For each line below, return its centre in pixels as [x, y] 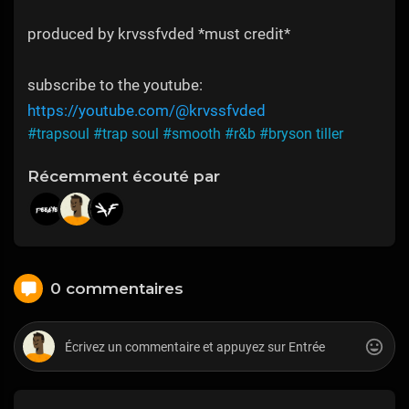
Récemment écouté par [124, 177]
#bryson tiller [301, 134]
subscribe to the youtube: [115, 85]
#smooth [192, 134]
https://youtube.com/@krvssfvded [147, 111]
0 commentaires [117, 288]
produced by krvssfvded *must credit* [159, 34]
